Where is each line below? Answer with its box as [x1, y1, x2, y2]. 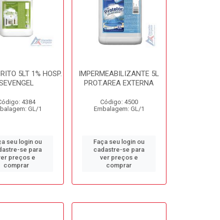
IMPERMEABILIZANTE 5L [79, 69, 160, 78]
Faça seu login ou [93, 138, 145, 145]
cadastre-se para [93, 146, 145, 153]
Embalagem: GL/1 [93, 105, 144, 112]
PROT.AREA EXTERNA [84, 79, 154, 87]
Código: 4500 [100, 98, 138, 106]
